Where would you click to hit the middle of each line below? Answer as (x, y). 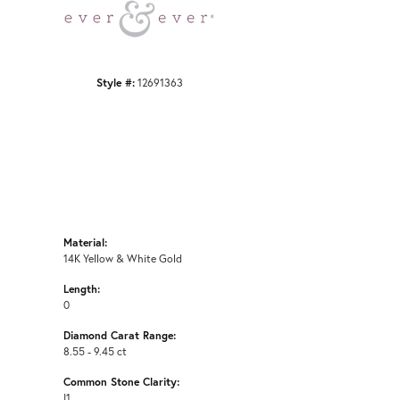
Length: (82, 288)
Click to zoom (229, 42)
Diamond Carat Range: (120, 334)
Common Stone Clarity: (121, 381)
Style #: (115, 82)
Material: (85, 242)
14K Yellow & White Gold (123, 258)
